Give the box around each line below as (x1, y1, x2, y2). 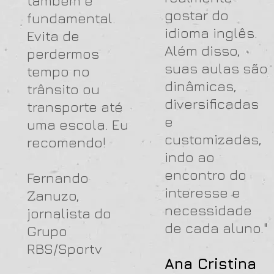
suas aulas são (165, 60, 268, 76)
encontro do (165, 166, 246, 183)
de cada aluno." (165, 220, 268, 236)
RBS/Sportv (27, 240, 102, 257)
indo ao (165, 149, 215, 165)
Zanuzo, (27, 187, 80, 204)
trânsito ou (27, 81, 100, 97)
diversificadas (165, 95, 259, 112)
